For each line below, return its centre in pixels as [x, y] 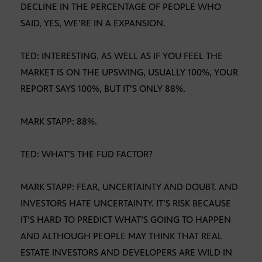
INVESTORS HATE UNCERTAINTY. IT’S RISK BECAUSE [126, 204]
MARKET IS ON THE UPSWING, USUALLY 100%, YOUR [129, 73]
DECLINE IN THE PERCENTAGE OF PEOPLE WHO [121, 7]
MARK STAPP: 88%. [59, 122]
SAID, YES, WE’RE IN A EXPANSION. [93, 23]
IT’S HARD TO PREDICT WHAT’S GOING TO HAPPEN [126, 220]
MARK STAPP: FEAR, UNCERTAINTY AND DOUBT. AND [129, 187]
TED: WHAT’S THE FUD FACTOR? [87, 154]
